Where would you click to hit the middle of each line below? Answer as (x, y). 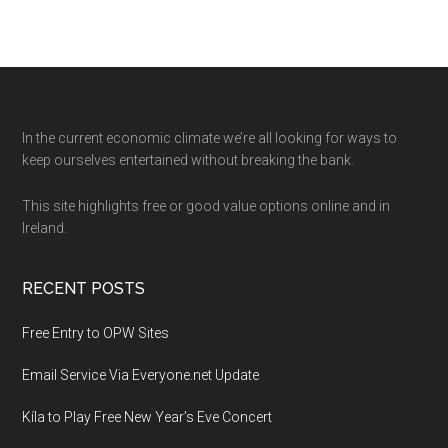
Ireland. (45, 228)
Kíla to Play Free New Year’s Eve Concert (147, 417)
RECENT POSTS (84, 288)
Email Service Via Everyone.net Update (141, 375)
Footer (68, 143)
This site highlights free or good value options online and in (206, 206)
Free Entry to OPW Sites (96, 333)
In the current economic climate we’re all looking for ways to (210, 138)
